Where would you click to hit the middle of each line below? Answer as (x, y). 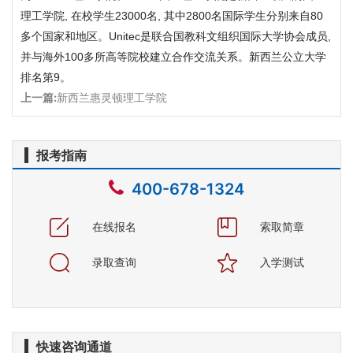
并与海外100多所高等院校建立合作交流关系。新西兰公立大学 (173, 56)
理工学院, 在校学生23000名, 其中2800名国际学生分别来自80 (172, 15)
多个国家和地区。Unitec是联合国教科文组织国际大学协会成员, (176, 36)
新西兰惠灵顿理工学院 (112, 97)
